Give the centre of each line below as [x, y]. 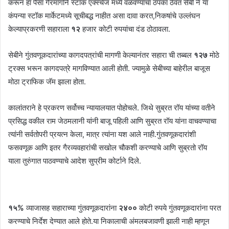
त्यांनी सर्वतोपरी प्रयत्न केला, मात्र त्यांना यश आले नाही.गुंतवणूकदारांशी [102, 134]
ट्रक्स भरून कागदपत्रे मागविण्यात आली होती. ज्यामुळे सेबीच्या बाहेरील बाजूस [109, 68]
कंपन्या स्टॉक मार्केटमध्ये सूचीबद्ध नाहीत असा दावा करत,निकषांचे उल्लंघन [104, 15]
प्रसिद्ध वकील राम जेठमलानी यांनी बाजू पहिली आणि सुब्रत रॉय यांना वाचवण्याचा [112, 121]
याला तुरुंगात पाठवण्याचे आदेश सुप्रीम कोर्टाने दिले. [75, 161]
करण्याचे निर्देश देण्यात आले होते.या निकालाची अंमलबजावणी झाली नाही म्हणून [109, 221]
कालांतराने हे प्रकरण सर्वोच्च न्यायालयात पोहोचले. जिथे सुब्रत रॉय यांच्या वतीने [112, 107]
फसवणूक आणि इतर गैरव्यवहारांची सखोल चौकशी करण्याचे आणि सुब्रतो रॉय [108, 147]
